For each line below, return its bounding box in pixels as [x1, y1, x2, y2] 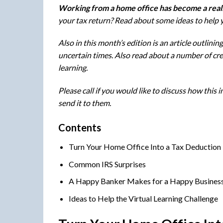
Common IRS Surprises [68, 159, 146, 169]
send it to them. [58, 98, 111, 108]
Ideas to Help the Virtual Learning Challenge [68, 193, 218, 203]
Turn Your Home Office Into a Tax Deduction [68, 141, 221, 151]
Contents [58, 121, 101, 133]
